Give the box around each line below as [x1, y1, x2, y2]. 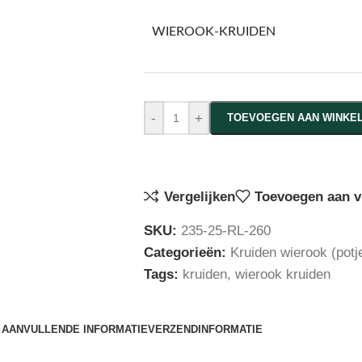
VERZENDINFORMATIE [147, 323, 263, 335]
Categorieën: [143, 245, 226, 260]
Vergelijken [163, 188, 235, 204]
